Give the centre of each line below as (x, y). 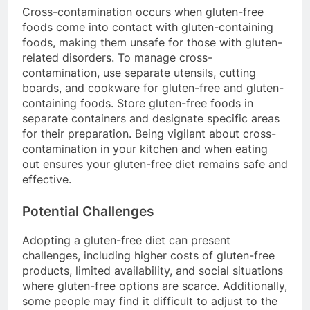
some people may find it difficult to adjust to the (150, 301)
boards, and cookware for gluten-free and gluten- (153, 88)
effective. (47, 180)
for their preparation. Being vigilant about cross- (149, 134)
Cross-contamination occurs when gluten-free (143, 12)
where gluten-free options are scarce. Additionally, (155, 286)
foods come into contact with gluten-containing (148, 27)
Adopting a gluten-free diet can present (126, 240)
